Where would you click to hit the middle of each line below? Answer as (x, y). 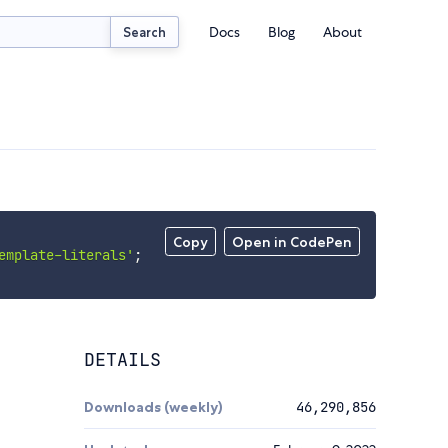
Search (145, 31)
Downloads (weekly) (153, 407)
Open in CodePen (292, 242)
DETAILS (122, 360)
